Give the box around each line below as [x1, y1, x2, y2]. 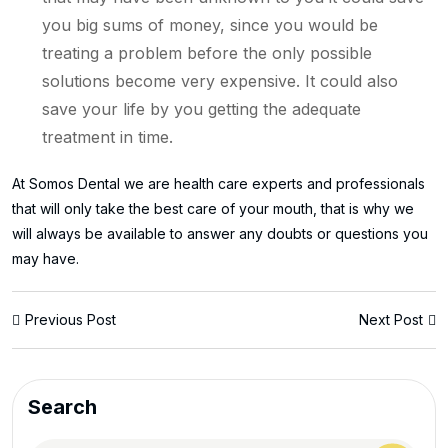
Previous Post [25, 310, 116, 328]
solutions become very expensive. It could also [42, 70, 398, 91]
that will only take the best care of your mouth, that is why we [12, 199, 414, 217]
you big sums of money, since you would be [42, 14, 378, 35]
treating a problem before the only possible [42, 42, 372, 63]
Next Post [359, 310, 423, 328]
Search [28, 394, 97, 419]
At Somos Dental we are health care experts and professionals [12, 174, 425, 192]
